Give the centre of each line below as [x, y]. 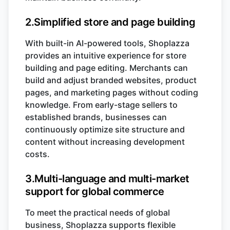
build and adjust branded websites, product [111, 80]
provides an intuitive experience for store [106, 56]
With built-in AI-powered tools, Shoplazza [107, 43]
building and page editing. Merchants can [107, 68]
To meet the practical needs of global [98, 213]
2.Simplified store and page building [110, 22]
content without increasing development [105, 142]
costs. [37, 154]
